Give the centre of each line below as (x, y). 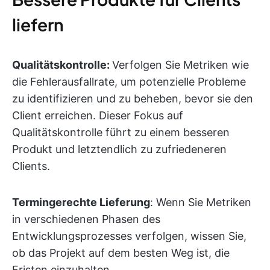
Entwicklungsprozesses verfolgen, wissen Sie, (129, 236)
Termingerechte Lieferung (81, 202)
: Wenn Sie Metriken (201, 202)
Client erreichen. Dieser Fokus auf (98, 115)
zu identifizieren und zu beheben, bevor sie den (133, 99)
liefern (38, 24)
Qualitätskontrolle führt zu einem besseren (121, 132)
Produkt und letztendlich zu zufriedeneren (119, 149)
